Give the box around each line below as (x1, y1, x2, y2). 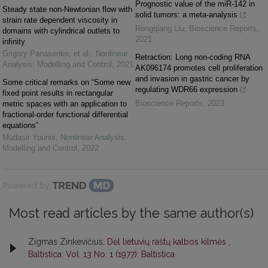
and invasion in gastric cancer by (135, 74, 249, 84)
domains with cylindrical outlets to (2, 26, 120, 36)
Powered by (2, 180, 50, 191)
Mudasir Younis (2, 133, 56, 142)
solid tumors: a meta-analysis (135, 10, 237, 20)
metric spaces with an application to (2, 99, 127, 109)
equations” (2, 121, 38, 130)
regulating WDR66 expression (135, 85, 237, 95)
